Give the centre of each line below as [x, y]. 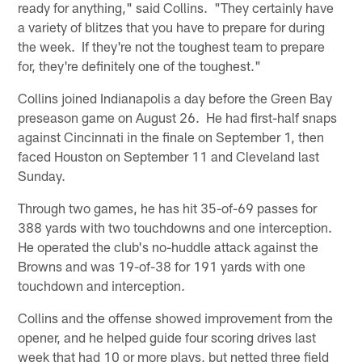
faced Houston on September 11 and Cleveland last [169, 156]
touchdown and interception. [102, 285]
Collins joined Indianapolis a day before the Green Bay [175, 97]
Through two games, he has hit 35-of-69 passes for [168, 207]
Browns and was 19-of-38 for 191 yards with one [162, 265]
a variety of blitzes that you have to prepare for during [172, 26]
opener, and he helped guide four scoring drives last [167, 337]
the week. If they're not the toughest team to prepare [172, 46]
